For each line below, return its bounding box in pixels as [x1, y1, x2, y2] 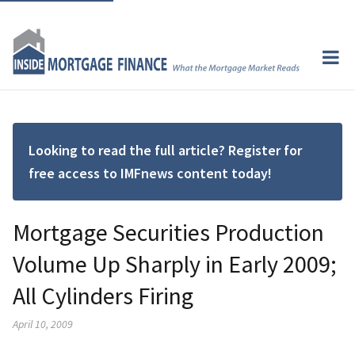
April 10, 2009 [13, 316, 73, 331]
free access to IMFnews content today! [29, 163, 272, 182]
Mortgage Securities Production [13, 216, 324, 247]
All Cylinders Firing [13, 280, 193, 311]
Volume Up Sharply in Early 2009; [13, 248, 337, 279]
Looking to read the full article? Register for [29, 140, 302, 159]
